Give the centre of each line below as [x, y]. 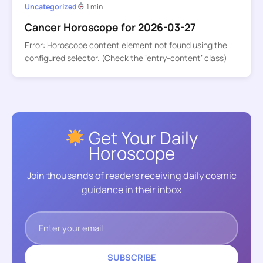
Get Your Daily [141, 138]
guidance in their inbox [131, 190]
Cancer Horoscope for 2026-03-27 [110, 27]
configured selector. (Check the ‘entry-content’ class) [126, 58]
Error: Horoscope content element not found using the [126, 45]
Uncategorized [50, 6]
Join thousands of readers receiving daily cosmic [131, 176]
